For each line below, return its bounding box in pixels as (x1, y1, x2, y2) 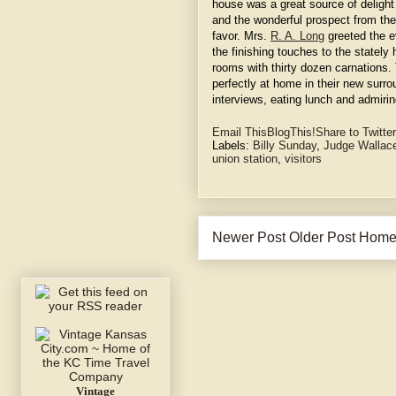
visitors (285, 151, 322, 165)
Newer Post (212, 229, 286, 245)
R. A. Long (270, 29, 324, 42)
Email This (212, 125, 267, 139)
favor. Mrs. (212, 29, 270, 42)
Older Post (289, 229, 355, 245)
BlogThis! (267, 125, 316, 139)
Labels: (212, 138, 253, 152)
